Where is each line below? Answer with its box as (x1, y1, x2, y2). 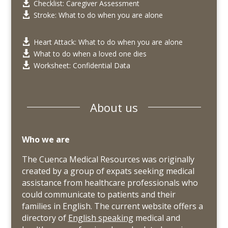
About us (90, 99, 138, 115)
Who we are (21, 133, 70, 145)
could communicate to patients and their (21, 188, 176, 200)
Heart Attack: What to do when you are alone (33, 37, 183, 47)
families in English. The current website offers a (21, 200, 203, 212)
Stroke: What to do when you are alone (33, 10, 163, 20)
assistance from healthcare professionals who (21, 177, 198, 188)
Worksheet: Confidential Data (33, 60, 130, 70)
